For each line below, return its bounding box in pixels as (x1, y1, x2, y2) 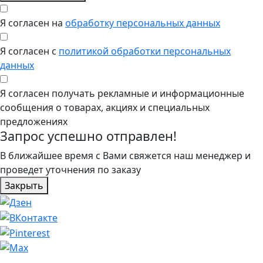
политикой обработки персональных (59, 45, 231, 58)
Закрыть (5, 179, 43, 193)
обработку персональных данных (65, 16, 220, 30)
